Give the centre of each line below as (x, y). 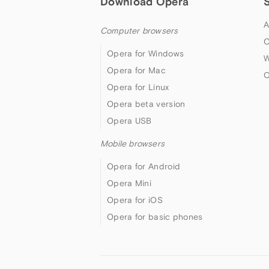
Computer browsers (139, 31)
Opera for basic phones (155, 217)
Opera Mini (129, 183)
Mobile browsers (132, 144)
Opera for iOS (135, 200)
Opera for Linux (138, 87)
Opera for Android (144, 167)
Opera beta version (146, 104)
